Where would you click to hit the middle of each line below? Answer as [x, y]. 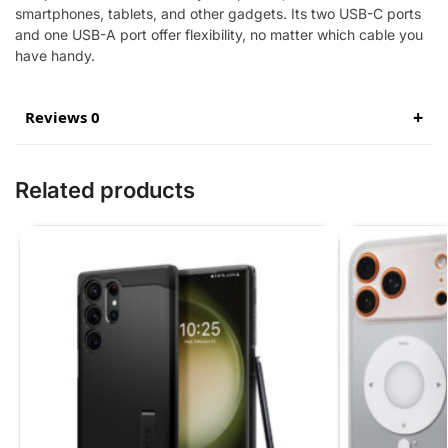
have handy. [55, 55]
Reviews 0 [62, 116]
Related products [105, 189]
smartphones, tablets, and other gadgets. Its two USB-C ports [218, 13]
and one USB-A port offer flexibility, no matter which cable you [219, 34]
